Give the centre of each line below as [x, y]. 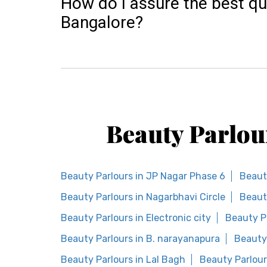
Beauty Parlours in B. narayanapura [140, 239]
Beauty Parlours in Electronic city [136, 218]
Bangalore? [102, 22]
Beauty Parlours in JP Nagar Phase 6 [143, 176]
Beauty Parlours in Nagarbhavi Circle [143, 197]
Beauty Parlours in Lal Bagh [123, 260]
